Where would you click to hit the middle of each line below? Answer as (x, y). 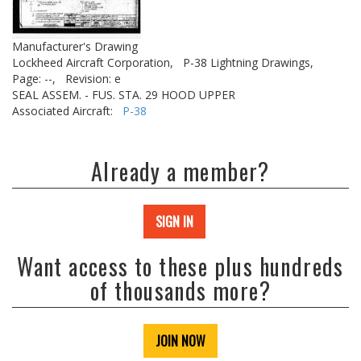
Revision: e (93, 79)
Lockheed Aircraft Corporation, (93, 62)
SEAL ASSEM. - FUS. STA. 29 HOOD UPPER (124, 95)
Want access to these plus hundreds (180, 266)
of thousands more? (180, 290)
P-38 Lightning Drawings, (248, 62)
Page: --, (34, 79)
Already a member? (180, 171)
